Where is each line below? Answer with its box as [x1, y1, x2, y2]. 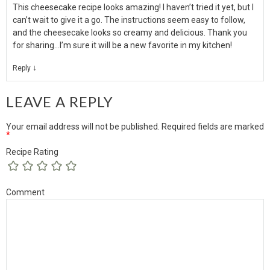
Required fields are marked [160, 121, 264, 131]
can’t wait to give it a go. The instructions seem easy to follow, [13, 14, 245, 25]
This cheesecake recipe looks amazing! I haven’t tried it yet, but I [13, 2, 254, 12]
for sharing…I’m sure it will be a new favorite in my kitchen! [13, 40, 232, 50]
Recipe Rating [6, 146, 58, 157]
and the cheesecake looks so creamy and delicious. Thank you [13, 27, 247, 37]
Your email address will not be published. [6, 121, 160, 131]
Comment [6, 187, 45, 197]
